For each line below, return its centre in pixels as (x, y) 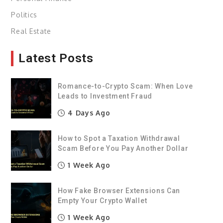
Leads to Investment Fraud (105, 96)
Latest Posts (56, 58)
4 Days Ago (88, 112)
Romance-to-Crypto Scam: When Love (125, 86)
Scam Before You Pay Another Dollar (123, 148)
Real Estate (31, 31)
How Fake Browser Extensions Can (119, 190)
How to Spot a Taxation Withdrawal (119, 138)
